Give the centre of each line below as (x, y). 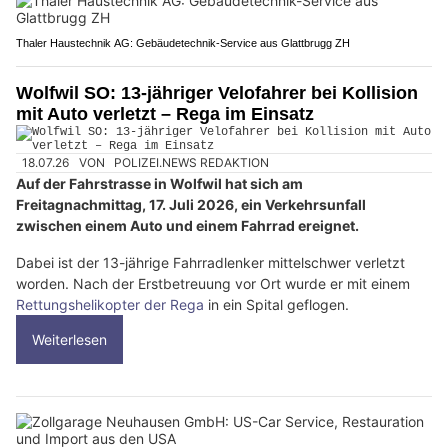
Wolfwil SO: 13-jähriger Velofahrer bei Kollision (217, 92)
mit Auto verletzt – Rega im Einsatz (165, 113)
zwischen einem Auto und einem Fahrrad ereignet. (187, 226)
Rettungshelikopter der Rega (110, 305)
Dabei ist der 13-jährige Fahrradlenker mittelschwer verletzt (210, 263)
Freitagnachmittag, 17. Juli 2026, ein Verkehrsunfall (191, 205)
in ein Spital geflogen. (276, 305)
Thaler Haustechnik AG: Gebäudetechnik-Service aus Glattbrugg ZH (183, 42)
